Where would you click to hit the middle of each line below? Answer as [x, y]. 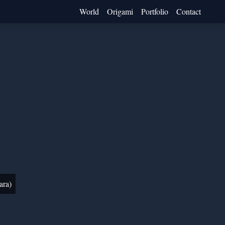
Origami [120, 11]
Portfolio [155, 11]
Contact [189, 11]
